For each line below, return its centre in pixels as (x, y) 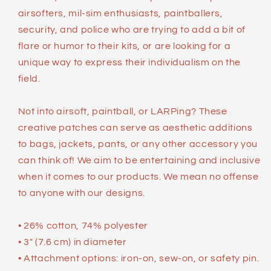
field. (29, 78)
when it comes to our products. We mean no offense (138, 176)
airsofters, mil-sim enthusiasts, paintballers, (120, 13)
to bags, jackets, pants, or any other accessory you (138, 144)
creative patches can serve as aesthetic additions (135, 127)
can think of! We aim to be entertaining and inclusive (139, 160)
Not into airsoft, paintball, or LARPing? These (122, 111)
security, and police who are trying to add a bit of (132, 29)
